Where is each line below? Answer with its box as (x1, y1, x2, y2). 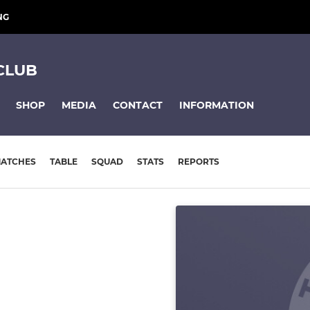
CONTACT (113, 98, 163, 111)
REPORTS (178, 156, 219, 167)
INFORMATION (179, 98, 254, 111)
